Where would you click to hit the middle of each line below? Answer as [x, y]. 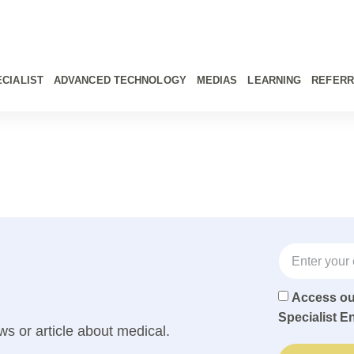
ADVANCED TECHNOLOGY [120, 80]
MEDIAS [217, 80]
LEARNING [275, 80]
